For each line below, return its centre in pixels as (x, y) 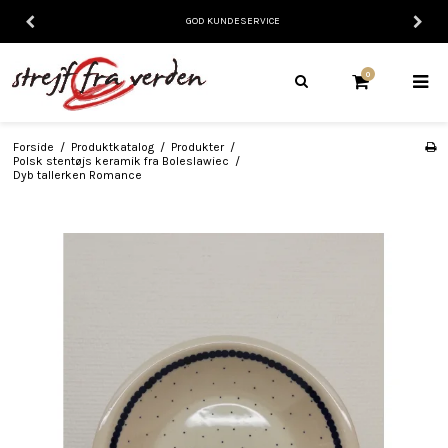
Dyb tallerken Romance (77, 174)
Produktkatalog (112, 146)
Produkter (197, 146)
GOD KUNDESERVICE (233, 21)
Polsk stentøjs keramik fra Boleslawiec (120, 160)
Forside (33, 146)
